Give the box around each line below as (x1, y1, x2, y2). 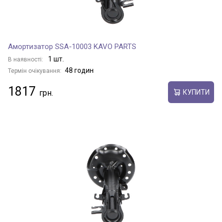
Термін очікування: (8, 67, 61, 74)
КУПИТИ (182, 88, 210, 96)
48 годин (65, 66, 94, 74)
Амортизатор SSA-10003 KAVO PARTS (8, 42, 136, 51)
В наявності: (8, 56, 45, 63)
